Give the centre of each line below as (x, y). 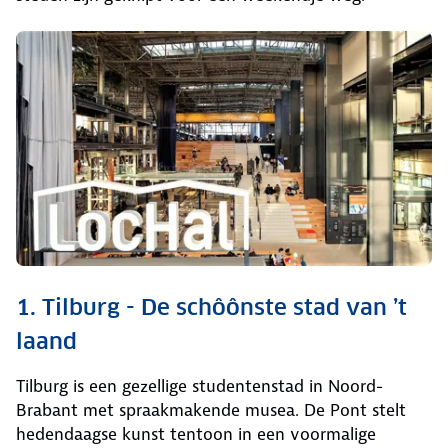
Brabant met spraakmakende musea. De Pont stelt (211, 410)
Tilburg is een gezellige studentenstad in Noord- (199, 386)
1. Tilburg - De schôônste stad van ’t (211, 307)
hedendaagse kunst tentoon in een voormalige (196, 434)
